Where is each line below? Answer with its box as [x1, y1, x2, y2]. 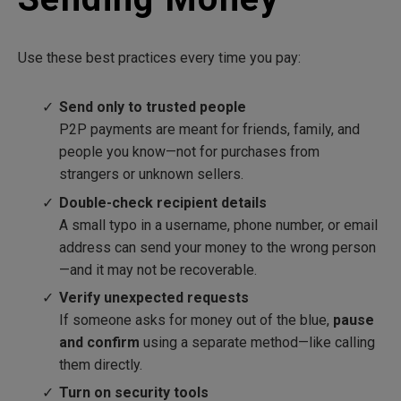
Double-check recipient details [59, 193, 268, 211]
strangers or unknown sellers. [59, 166, 244, 183]
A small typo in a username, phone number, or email [59, 216, 379, 234]
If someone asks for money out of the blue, [59, 311, 334, 328]
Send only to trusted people [59, 98, 247, 116]
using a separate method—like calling [140, 333, 376, 351]
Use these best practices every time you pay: [18, 49, 301, 67]
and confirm [59, 333, 141, 351]
